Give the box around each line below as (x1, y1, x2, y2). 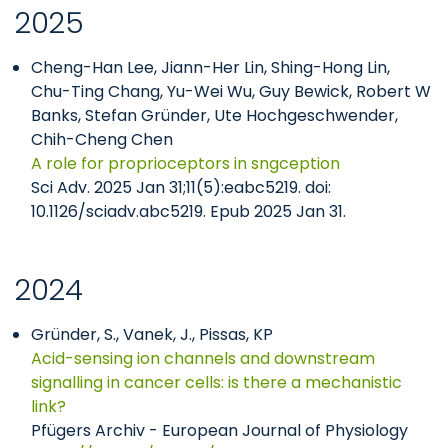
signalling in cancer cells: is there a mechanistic (31, 371, 402, 394)
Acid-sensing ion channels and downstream (31, 347, 375, 370)
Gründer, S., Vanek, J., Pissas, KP (31, 323, 277, 346)
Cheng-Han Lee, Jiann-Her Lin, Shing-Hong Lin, (31, 56, 390, 79)
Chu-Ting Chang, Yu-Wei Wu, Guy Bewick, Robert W (31, 80, 431, 103)
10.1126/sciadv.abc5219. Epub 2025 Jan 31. (31, 200, 346, 223)
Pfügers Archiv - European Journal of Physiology (31, 419, 408, 442)
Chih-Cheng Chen (31, 128, 173, 151)
